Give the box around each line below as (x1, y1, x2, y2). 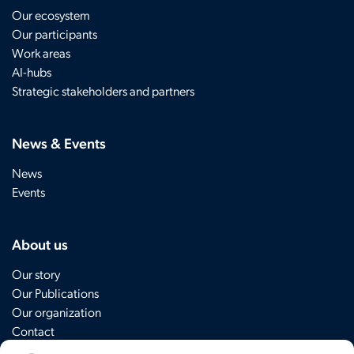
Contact (12, 322, 55, 339)
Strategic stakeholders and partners (12, 81, 194, 99)
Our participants (12, 24, 97, 42)
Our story (12, 265, 60, 282)
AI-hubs (12, 62, 51, 80)
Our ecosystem (12, 6, 90, 23)
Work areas (12, 43, 70, 61)
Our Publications (12, 284, 99, 301)
